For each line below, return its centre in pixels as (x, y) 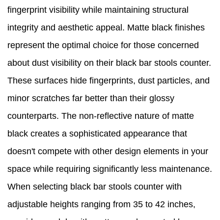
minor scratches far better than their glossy (91, 98)
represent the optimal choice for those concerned (103, 45)
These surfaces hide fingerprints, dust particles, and (109, 81)
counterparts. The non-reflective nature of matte (101, 116)
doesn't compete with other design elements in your (108, 151)
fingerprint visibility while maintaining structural (98, 10)
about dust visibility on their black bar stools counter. (109, 63)
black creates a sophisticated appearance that (97, 134)
